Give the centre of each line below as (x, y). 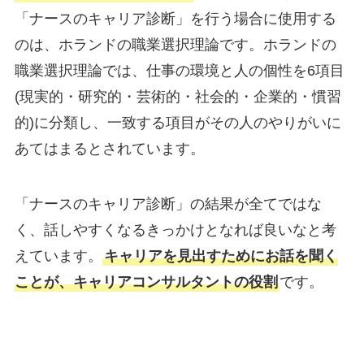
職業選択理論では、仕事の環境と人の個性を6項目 (179, 70)
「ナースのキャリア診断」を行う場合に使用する (175, 18)
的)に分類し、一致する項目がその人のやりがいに (178, 122)
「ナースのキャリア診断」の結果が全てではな (168, 204)
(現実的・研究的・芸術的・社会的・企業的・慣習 (178, 96)
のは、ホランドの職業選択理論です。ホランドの (175, 44)
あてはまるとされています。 (109, 148)
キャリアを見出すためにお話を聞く (221, 256)
